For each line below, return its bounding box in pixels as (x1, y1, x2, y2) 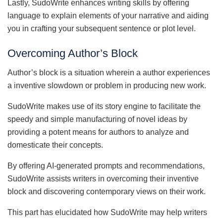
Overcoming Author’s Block (7, 47, 138, 59)
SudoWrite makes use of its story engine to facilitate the (7, 102, 201, 111)
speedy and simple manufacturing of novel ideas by (7, 114, 187, 123)
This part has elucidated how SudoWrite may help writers (7, 208, 207, 217)
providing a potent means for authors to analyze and (7, 127, 189, 136)
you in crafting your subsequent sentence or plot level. (7, 24, 196, 33)
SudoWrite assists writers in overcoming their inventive (7, 174, 199, 183)
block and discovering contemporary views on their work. (7, 187, 206, 196)
